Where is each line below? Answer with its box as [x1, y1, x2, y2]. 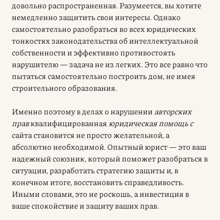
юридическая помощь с [109, 117, 193, 129]
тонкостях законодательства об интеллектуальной [12, 34, 198, 46]
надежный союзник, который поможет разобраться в [12, 152, 208, 164]
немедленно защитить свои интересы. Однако [12, 11, 181, 23]
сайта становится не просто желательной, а [12, 129, 169, 140]
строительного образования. [12, 82, 117, 93]
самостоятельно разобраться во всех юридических [12, 23, 196, 34]
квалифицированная [29, 117, 109, 129]
